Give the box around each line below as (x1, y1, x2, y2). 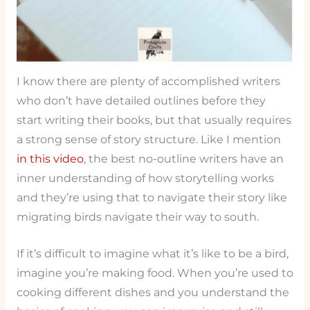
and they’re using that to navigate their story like (16, 191, 287, 205)
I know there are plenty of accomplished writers (16, 75, 280, 89)
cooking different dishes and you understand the (16, 286, 289, 300)
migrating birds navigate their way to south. (16, 210, 259, 224)
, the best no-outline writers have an (83, 152, 284, 166)
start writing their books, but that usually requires (16, 113, 291, 127)
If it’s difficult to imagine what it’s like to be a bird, (16, 247, 289, 261)
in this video (16, 152, 84, 166)
